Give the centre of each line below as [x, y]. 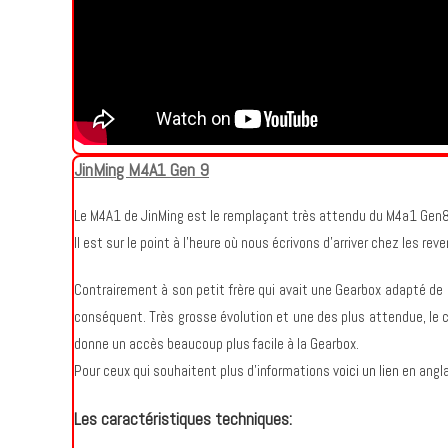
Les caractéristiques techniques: [183, 419]
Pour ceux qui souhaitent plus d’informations [203, 370]
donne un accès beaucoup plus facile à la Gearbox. [218, 343]
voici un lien [366, 370]
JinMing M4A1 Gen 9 [141, 169]
